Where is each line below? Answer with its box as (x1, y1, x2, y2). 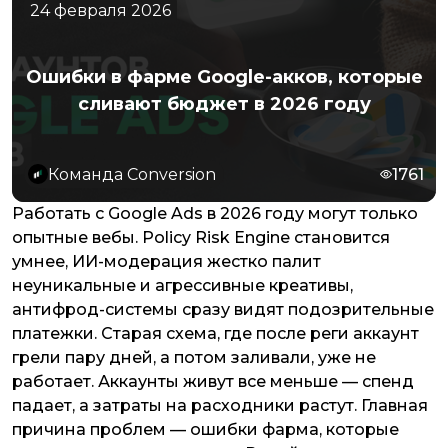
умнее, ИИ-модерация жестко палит (12, 252, 321, 271)
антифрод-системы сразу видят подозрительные (12, 300, 434, 319)
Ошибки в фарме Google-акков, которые (25, 66, 423, 88)
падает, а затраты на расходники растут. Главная (12, 396, 428, 415)
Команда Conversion (48, 164, 216, 184)
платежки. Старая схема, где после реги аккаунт (12, 324, 419, 343)
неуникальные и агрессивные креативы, (12, 276, 353, 295)
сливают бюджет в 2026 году (77, 93, 371, 115)
